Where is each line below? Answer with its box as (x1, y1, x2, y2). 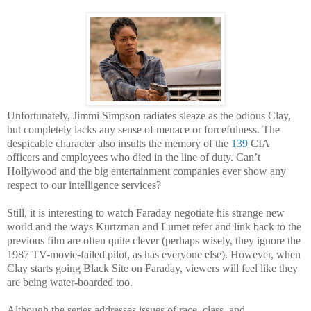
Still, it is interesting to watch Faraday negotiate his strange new (7, 206, 285, 219)
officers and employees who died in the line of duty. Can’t (7, 151, 260, 163)
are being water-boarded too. (7, 276, 133, 288)
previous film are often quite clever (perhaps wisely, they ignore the (7, 234, 301, 246)
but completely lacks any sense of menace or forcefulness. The (7, 123, 280, 135)
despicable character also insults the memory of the (7, 137, 231, 149)
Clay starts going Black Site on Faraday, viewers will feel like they (7, 262, 298, 274)
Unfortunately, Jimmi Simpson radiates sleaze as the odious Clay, (7, 109, 291, 121)
